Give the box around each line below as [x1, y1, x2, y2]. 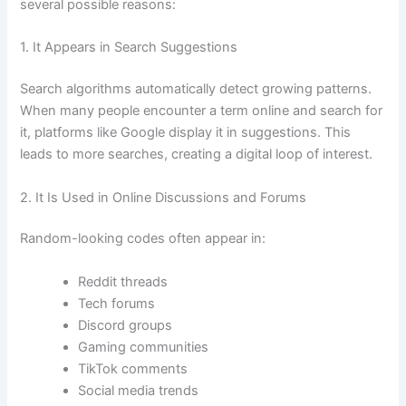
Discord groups [78, 316, 173, 333]
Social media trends [78, 382, 199, 399]
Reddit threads [78, 273, 169, 290]
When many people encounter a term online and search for [20, 102, 383, 120]
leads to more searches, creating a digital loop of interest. [20, 146, 373, 163]
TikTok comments [78, 360, 188, 377]
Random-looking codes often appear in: [20, 230, 266, 247]
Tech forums [78, 295, 156, 312]
